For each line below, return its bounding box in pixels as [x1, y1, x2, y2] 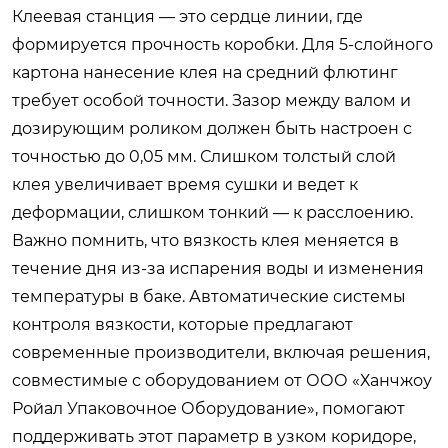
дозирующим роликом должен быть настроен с [12, 119, 412, 138]
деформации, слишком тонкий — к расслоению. [12, 203, 413, 222]
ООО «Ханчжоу [306, 371, 432, 390]
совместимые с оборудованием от [12, 371, 306, 390]
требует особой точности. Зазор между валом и [12, 91, 411, 110]
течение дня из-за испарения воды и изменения [12, 259, 424, 278]
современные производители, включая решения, [12, 343, 430, 362]
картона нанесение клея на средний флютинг [12, 63, 398, 82]
